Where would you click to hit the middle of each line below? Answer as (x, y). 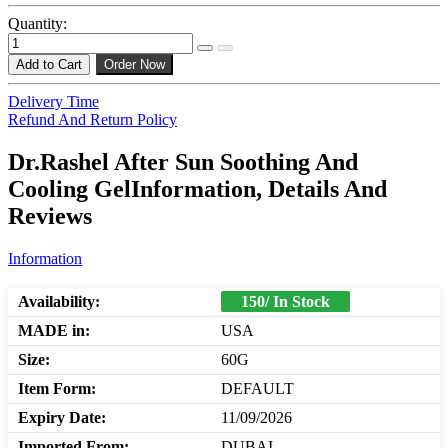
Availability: (59, 302)
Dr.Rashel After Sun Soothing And (183, 162)
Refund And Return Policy (92, 120)
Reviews (50, 216)
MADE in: (54, 331)
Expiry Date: (62, 418)
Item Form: (57, 389)
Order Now (134, 65)
